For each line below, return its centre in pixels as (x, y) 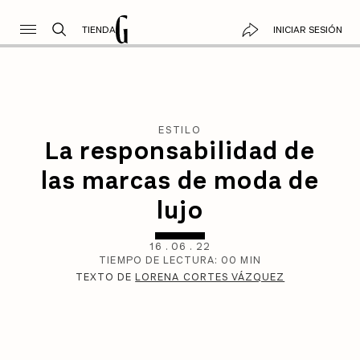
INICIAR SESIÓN (307, 29)
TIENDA (98, 29)
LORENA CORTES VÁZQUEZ (210, 277)
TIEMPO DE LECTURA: (160, 260)
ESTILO (180, 129)
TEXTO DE (105, 277)
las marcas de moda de (180, 180)
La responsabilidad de (180, 151)
